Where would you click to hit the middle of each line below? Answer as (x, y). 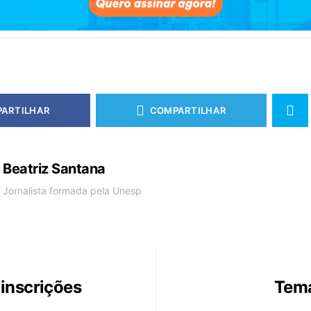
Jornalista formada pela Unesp (72, 191)
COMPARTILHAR (188, 110)
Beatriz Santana (54, 169)
